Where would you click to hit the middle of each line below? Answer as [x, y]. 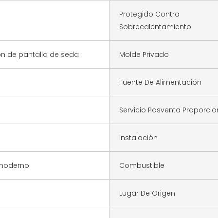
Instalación [138, 137]
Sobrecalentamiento [155, 27]
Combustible [142, 165]
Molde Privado [144, 54]
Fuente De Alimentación [160, 82]
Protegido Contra [149, 14]
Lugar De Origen [147, 193]
